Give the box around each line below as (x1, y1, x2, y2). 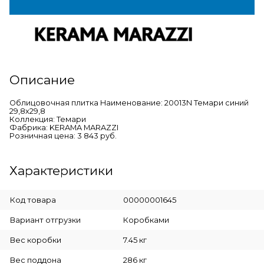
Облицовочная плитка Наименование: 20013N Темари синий (9, 98, 249, 107)
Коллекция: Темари (9, 114, 86, 124)
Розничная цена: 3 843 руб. (9, 131, 117, 140)
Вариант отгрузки (10, 214, 81, 225)
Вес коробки (10, 235, 61, 245)
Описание (9, 72, 75, 87)
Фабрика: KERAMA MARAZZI (9, 123, 118, 132)
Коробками (123, 214, 169, 225)
